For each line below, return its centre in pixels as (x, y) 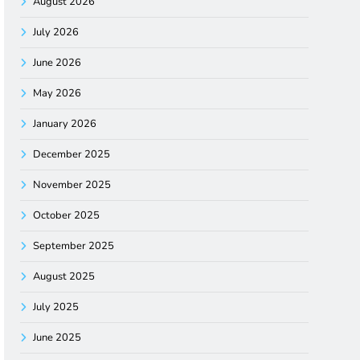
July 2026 (56, 33)
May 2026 (57, 94)
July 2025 (56, 307)
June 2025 (57, 338)
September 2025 (74, 246)
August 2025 (64, 277)
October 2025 (67, 216)
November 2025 (72, 185)
